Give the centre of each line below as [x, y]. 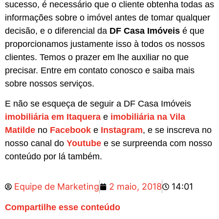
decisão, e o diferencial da [57, 31]
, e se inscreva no [177, 130]
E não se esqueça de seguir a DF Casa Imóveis [98, 103]
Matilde [20, 130]
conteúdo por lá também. [54, 156]
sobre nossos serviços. [50, 83]
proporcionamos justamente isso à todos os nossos [105, 44]
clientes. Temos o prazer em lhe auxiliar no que [97, 57]
